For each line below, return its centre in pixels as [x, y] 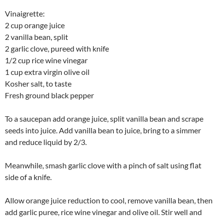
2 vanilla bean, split [36, 36]
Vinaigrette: [25, 13]
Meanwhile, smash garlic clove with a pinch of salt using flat [103, 165]
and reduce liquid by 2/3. [46, 142]
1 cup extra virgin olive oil [47, 72]
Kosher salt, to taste [38, 83]
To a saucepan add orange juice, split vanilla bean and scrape [104, 118]
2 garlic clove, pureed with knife [57, 48]
